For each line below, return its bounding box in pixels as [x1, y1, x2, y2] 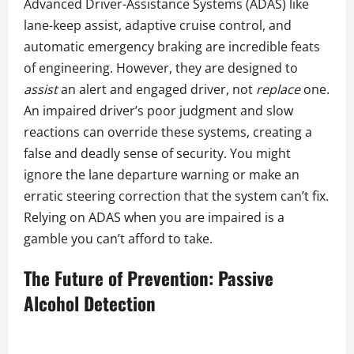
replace [256, 81, 300, 99]
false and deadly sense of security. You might [24, 145, 291, 163]
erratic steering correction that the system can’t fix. [24, 187, 329, 205]
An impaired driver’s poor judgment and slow [24, 102, 293, 120]
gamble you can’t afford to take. [24, 230, 213, 248]
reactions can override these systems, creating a [24, 123, 312, 141]
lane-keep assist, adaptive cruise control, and [24, 17, 292, 35]
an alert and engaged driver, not [58, 81, 256, 99]
